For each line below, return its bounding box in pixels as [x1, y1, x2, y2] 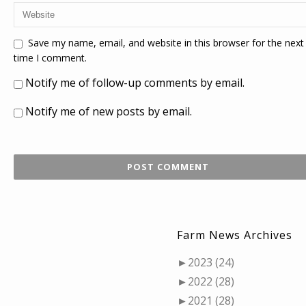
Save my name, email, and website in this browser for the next [28, 36, 304, 50]
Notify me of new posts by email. [25, 104, 192, 120]
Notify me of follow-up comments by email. [25, 75, 245, 91]
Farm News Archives [177, 227, 292, 243]
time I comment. [14, 51, 87, 65]
